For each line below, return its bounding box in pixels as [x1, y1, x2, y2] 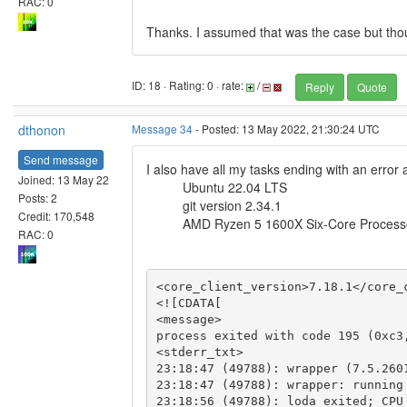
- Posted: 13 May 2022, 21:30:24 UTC [193, 121, 380, 136]
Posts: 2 [18, 189, 57, 205]
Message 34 [132, 121, 193, 136]
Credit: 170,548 [18, 207, 94, 223]
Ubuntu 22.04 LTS [183, 178, 287, 196]
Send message [24, 151, 98, 167]
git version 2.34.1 [183, 196, 282, 214]
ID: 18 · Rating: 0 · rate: [132, 77, 246, 94]
